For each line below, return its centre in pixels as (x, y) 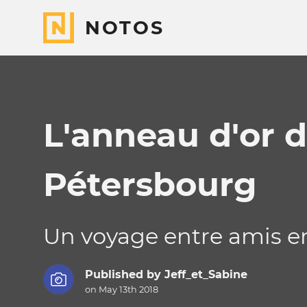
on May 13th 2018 (121, 290)
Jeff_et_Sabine (206, 275)
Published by (124, 275)
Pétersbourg (150, 184)
